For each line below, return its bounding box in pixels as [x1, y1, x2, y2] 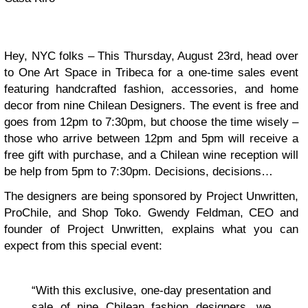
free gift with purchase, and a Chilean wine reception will [4, 148, 298, 162]
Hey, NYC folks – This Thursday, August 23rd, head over [4, 49, 298, 63]
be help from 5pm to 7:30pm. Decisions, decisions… [4, 164, 273, 178]
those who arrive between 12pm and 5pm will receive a [4, 131, 298, 145]
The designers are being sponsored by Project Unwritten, [4, 189, 298, 203]
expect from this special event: [4, 239, 162, 252]
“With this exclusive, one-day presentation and [32, 283, 271, 297]
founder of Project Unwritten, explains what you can [4, 222, 298, 236]
